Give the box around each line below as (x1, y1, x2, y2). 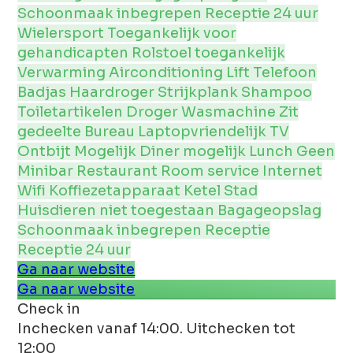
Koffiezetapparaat (49, 181, 184, 199)
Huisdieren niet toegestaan (17, 201, 218, 219)
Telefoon (253, 63, 318, 81)
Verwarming (17, 63, 110, 81)
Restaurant (76, 162, 162, 180)
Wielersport (17, 24, 108, 42)
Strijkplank (158, 83, 242, 101)
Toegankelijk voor (107, 24, 237, 42)
